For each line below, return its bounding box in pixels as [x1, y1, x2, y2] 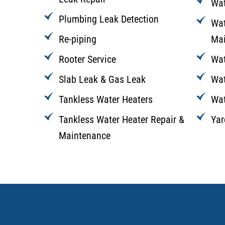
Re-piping [59, 33, 96, 46]
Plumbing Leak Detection [59, 13, 159, 26]
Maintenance [59, 130, 110, 142]
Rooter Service [59, 53, 116, 66]
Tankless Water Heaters [59, 93, 153, 106]
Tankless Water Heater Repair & [59, 114, 184, 126]
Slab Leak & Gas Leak [59, 73, 146, 86]
